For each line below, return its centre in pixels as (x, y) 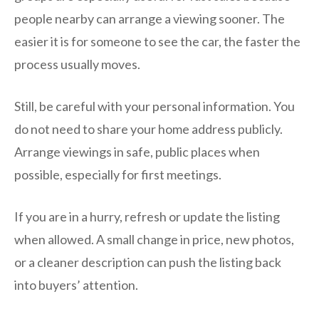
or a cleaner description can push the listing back (148, 262)
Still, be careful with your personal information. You (155, 106)
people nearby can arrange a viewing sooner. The (150, 19)
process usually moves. (77, 64)
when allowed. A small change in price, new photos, (154, 240)
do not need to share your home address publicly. (148, 129)
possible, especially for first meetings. (118, 175)
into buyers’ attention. (76, 285)
